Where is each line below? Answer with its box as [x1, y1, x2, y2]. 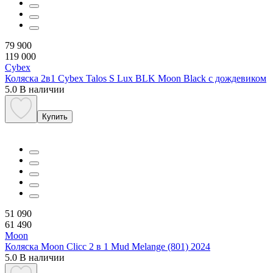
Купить [42, 112, 68, 121]
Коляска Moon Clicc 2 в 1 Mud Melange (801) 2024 [5, 241, 210, 252]
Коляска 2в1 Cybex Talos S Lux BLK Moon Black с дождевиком [5, 73, 266, 83]
